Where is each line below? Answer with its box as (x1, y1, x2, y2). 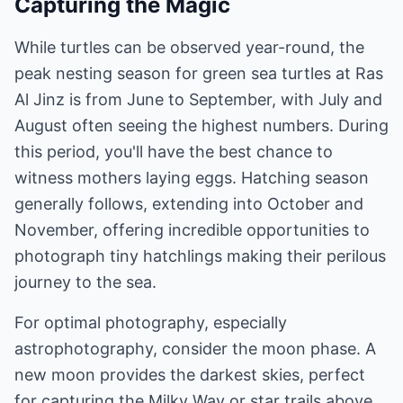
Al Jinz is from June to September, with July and (14, 90, 382, 109)
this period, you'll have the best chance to (14, 142, 333, 161)
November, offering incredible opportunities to (14, 220, 370, 239)
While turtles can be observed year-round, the (14, 38, 364, 57)
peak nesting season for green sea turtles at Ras (14, 64, 383, 83)
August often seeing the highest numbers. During (14, 116, 389, 135)
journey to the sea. (14, 273, 157, 291)
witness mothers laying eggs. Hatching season (14, 168, 369, 187)
